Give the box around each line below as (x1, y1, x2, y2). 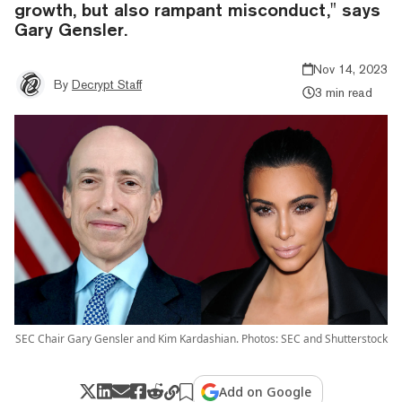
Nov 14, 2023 (313, 61, 388, 76)
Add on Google (219, 382, 312, 400)
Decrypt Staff (72, 76, 142, 92)
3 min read (314, 84, 372, 100)
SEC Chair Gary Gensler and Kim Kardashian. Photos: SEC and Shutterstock (14, 330, 388, 346)
